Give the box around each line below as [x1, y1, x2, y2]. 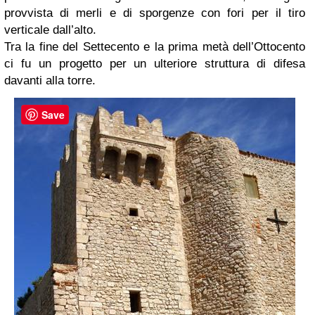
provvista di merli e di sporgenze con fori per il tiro [4, 6, 305, 20]
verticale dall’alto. [4, 23, 96, 37]
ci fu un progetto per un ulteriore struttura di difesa [4, 57, 305, 71]
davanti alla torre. [4, 74, 96, 88]
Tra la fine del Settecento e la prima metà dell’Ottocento [4, 40, 305, 54]
